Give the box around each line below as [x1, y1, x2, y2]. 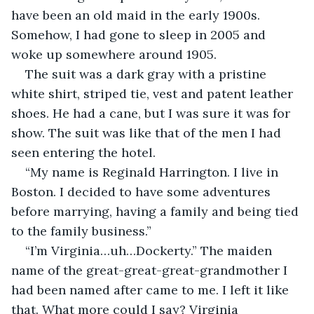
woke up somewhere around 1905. [11, 46, 217, 62]
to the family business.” [11, 222, 151, 239]
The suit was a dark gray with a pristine [25, 65, 270, 82]
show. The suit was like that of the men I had [11, 124, 285, 141]
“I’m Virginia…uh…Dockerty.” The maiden [25, 242, 275, 259]
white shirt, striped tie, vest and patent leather [11, 85, 296, 102]
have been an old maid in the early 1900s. [11, 6, 264, 23]
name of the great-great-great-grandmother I [11, 261, 291, 278]
